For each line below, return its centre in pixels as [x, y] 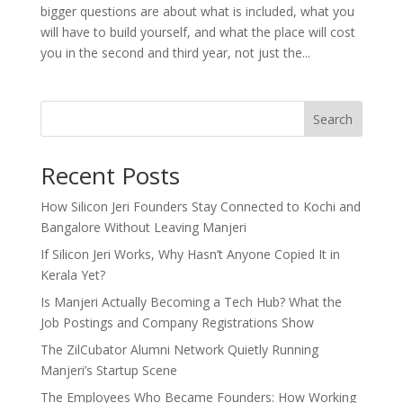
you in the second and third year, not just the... [175, 52]
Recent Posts [110, 175]
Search [333, 119]
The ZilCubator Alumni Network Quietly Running [179, 349]
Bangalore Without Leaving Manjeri [143, 227]
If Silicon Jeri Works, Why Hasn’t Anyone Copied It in [190, 254]
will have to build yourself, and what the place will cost [197, 31]
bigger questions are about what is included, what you [197, 11]
